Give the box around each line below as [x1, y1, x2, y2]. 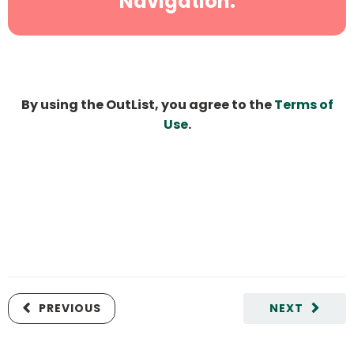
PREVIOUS [39, 300, 101, 317]
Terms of [273, 96, 333, 115]
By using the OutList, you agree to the [21, 96, 274, 115]
